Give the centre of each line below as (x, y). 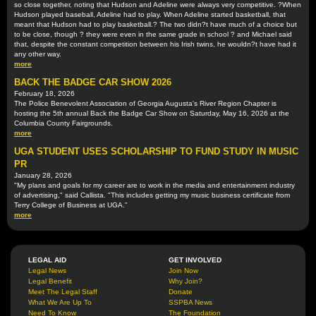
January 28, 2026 (43, 175)
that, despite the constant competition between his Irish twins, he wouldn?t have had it (155, 44)
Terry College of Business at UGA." (71, 205)
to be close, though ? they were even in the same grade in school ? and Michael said (153, 34)
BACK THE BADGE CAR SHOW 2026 (93, 82)
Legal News (47, 271)
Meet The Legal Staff (63, 292)
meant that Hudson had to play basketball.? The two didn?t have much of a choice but (156, 24)
